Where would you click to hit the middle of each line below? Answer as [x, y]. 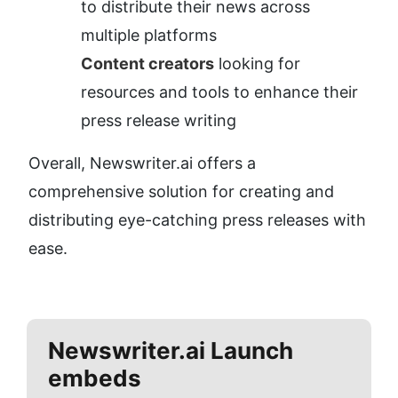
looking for [257, 64]
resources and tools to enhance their [219, 92]
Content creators [147, 64]
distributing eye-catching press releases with [197, 220]
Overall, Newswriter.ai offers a [142, 163]
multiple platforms [149, 36]
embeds [95, 378]
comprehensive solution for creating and [181, 192]
